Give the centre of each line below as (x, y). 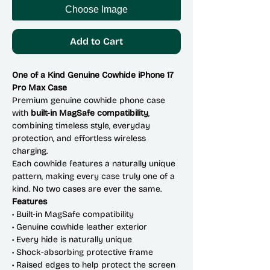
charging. (30, 151)
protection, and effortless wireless (79, 138)
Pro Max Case (39, 88)
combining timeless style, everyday (81, 126)
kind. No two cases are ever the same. (87, 189)
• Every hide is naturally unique (72, 240)
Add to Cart (96, 41)
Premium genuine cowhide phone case (89, 100)
